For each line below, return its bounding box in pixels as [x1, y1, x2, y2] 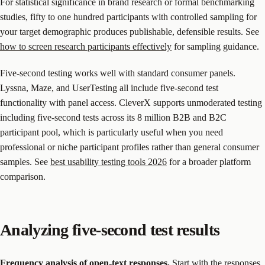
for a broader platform [167, 157, 251, 167]
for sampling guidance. [172, 41, 259, 52]
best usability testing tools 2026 [50, 157, 167, 167]
